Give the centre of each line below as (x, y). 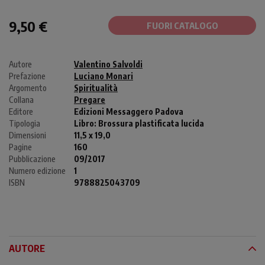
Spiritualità (96, 88)
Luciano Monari (104, 76)
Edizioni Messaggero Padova (129, 112)
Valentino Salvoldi (108, 64)
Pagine (20, 147)
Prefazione (27, 76)
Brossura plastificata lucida (151, 124)
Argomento (28, 88)
